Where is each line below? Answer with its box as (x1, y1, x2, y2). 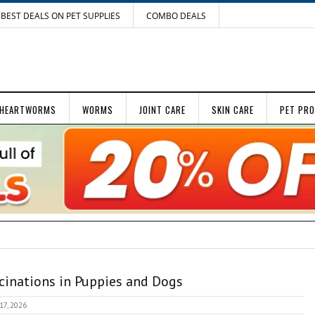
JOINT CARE (139, 103, 186, 117)
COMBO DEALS (146, 10, 206, 22)
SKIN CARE (212, 103, 254, 117)
